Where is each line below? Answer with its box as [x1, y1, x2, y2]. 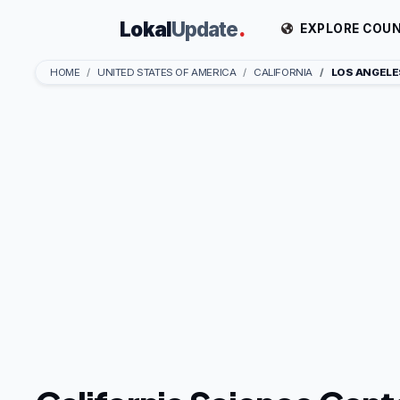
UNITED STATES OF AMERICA [97, 65, 237, 79]
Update [171, 16, 238, 41]
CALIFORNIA [253, 65, 312, 79]
